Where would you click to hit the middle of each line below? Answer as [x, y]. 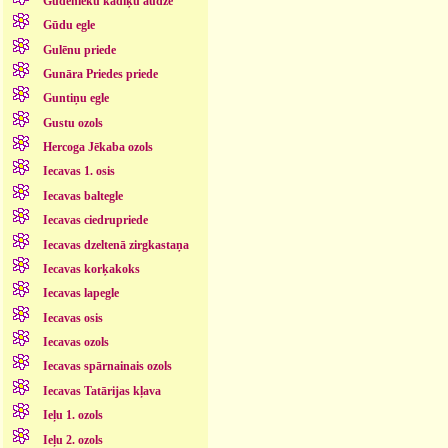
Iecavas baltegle [82, 195]
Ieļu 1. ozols [72, 415]
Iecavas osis [72, 317]
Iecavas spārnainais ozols [107, 366]
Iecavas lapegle [80, 293]
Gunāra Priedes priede [100, 73]
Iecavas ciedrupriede [95, 220]
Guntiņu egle [75, 98]
